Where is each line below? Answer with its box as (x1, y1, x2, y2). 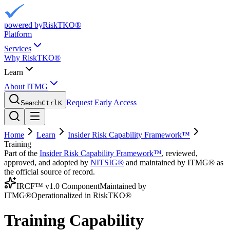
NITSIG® (90, 158, 124, 167)
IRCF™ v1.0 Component (16, 182, 100, 190)
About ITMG (4, 82, 48, 91)
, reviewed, (162, 149, 198, 158)
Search (21, 99, 42, 107)
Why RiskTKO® (4, 53, 61, 62)
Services (4, 44, 31, 53)
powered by (4, 21, 43, 29)
